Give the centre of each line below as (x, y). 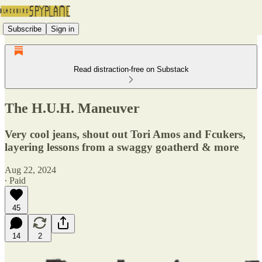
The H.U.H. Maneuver (72, 108)
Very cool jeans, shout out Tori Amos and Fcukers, (125, 134)
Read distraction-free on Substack (131, 69)
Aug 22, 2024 (30, 170)
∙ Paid (15, 180)
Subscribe (25, 29)
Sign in (63, 29)
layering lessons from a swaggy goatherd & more (122, 147)
